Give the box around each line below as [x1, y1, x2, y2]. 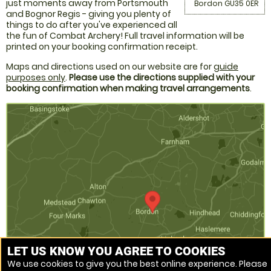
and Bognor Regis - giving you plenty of [6, 8, 171, 21]
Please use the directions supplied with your [69, 71, 255, 84]
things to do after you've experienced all [6, 19, 177, 31]
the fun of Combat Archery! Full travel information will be [6, 30, 244, 42]
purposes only [6, 71, 65, 84]
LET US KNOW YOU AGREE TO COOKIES [7, 244, 226, 258]
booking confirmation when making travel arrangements [6, 82, 250, 95]
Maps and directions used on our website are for [6, 60, 214, 73]
